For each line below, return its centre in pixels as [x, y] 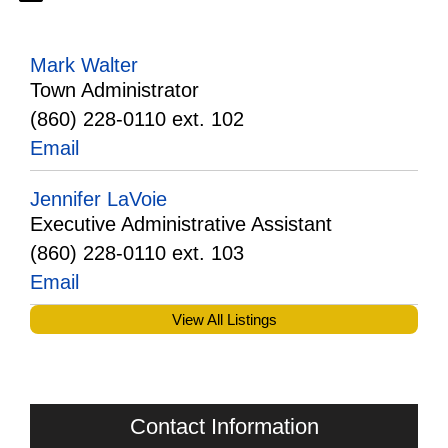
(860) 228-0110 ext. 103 [137, 253]
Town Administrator [114, 90]
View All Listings [224, 319]
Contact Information [224, 426]
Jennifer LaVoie [98, 199]
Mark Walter [84, 65]
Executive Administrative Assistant [181, 224]
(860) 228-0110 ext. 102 [137, 119]
